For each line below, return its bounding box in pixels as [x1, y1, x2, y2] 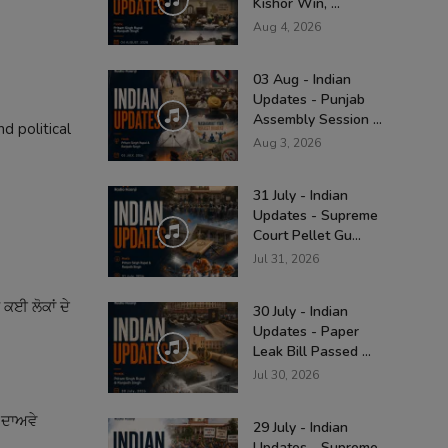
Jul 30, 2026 [253, 367, 319, 383]
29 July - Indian [253, 418, 348, 437]
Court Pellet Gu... [253, 226, 361, 245]
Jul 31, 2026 [253, 251, 319, 267]
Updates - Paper [253, 322, 359, 341]
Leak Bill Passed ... [253, 342, 371, 361]
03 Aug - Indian [253, 70, 351, 89]
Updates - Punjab [253, 90, 365, 109]
